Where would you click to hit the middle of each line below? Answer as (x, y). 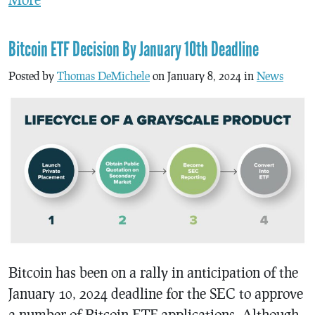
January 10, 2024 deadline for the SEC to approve (156, 294)
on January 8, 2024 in (203, 75)
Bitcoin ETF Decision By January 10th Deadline (134, 49)
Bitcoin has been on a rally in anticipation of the (153, 272)
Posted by (33, 75)
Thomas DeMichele (103, 75)
